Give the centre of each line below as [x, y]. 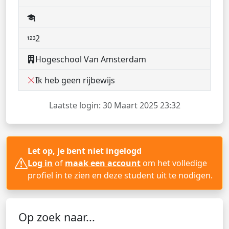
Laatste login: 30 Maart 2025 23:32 [114, 105]
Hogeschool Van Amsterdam [91, 59]
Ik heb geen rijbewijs [75, 80]
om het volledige [174, 163]
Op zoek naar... [57, 217]
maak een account [103, 163]
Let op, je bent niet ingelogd [85, 151]
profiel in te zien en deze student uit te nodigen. [120, 175]
